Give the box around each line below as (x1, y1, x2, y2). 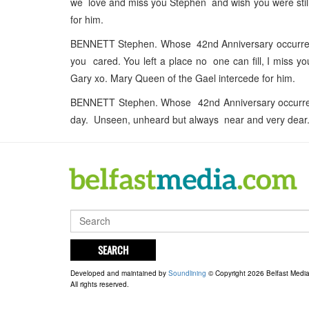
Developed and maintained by (70, 268, 168, 279)
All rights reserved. (70, 279, 129, 290)
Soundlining (168, 268, 206, 279)
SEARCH (98, 242, 128, 258)
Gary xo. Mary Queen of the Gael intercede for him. (70, 71, 295, 86)
